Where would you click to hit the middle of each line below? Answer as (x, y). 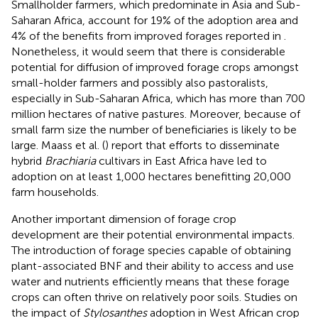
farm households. (55, 192)
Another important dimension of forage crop (124, 219)
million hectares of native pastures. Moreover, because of (156, 114)
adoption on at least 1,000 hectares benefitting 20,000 (151, 176)
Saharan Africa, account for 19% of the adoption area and (155, 20)
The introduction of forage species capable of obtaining (151, 250)
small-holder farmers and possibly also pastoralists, (140, 82)
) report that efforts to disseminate (192, 145)
